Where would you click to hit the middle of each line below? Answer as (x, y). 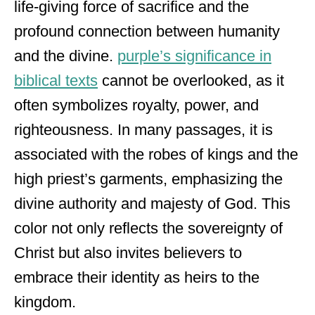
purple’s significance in (194, 56)
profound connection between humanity (147, 31)
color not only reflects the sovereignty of (148, 228)
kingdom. (45, 302)
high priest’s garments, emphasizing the (148, 179)
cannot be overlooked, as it (191, 81)
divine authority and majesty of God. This (152, 204)
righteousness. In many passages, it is (143, 130)
